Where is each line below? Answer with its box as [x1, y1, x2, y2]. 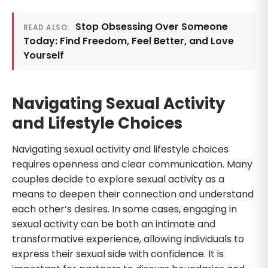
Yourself [23, 48, 64, 62]
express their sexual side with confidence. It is [12, 246, 224, 261]
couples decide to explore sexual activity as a [12, 172, 224, 186]
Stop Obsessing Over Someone [75, 19, 228, 33]
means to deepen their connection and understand [12, 187, 254, 201]
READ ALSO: [23, 22, 69, 32]
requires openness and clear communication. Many [12, 157, 252, 171]
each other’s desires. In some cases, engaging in [12, 202, 237, 216]
